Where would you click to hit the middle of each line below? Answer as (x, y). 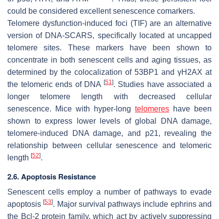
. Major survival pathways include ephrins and (132, 204)
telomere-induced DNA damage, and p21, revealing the (109, 133)
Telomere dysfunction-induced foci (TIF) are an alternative (109, 23)
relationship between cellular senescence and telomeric (109, 145)
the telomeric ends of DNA (55, 84)
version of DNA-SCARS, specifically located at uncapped (109, 35)
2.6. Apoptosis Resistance (52, 176)
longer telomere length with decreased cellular (109, 96)
